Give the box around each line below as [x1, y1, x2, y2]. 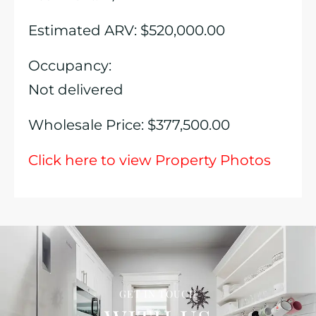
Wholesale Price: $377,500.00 [28, 116, 230, 133]
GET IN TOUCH [119, 287, 197, 300]
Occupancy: [28, 57, 111, 74]
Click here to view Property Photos [28, 152, 271, 169]
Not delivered [28, 81, 123, 98]
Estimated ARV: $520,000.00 [28, 22, 225, 39]
